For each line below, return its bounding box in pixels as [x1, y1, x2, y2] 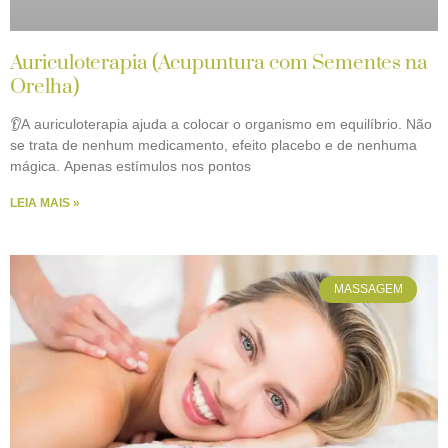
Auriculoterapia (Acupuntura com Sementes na [10, 50, 428, 77]
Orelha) [10, 74, 79, 101]
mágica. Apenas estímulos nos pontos [10, 158, 251, 175]
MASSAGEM [333, 282, 403, 297]
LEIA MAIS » [10, 196, 80, 211]
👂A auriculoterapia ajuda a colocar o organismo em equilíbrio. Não [10, 116, 432, 133]
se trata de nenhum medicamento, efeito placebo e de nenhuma [10, 137, 417, 154]
